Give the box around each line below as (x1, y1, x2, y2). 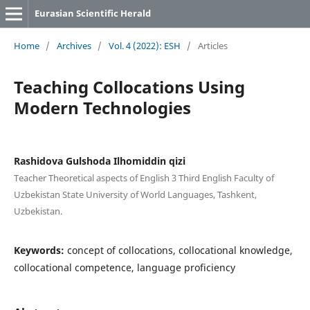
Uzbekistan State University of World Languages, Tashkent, (13, 188, 257, 201)
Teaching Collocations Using (13, 75, 245, 98)
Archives (56, 39, 91, 52)
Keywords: (13, 243, 67, 257)
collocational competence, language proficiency (13, 260, 235, 274)
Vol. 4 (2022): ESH (108, 39, 181, 52)
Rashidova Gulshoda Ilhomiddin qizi (13, 154, 185, 167)
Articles (197, 39, 228, 52)
